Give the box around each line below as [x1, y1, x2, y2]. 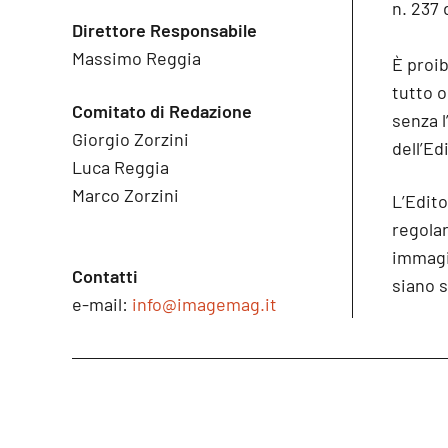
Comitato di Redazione [72, 100, 252, 122]
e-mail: [72, 293, 132, 315]
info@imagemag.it [132, 293, 277, 315]
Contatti [72, 265, 138, 287]
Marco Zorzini [72, 184, 179, 206]
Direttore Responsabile [72, 19, 257, 41]
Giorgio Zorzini [72, 128, 189, 150]
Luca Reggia [72, 156, 169, 178]
